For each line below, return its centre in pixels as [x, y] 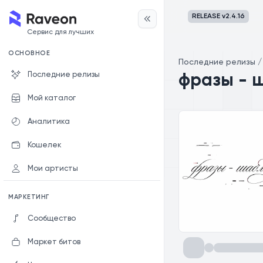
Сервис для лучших [60, 32]
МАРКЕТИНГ [29, 197]
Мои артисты [53, 168]
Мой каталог [52, 98]
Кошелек [45, 145]
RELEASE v [209, 16]
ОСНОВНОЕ [29, 53]
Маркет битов [54, 242]
